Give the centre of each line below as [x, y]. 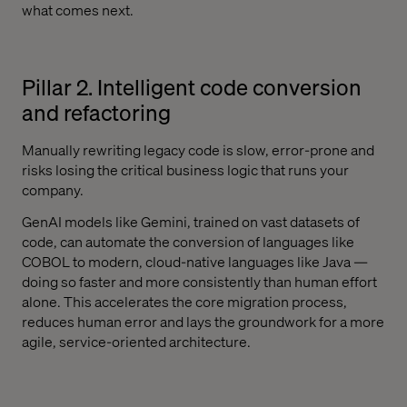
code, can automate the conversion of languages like [188, 241]
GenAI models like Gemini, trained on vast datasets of [191, 221]
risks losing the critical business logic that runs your [185, 170]
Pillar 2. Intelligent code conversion [192, 87]
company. [53, 190]
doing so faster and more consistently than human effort [199, 281]
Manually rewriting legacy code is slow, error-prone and [198, 150]
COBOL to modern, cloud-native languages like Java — [195, 261]
